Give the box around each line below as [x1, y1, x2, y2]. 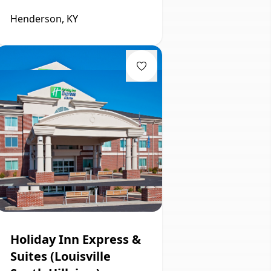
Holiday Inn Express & [10, 230, 141, 247]
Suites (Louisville [10, 247, 111, 264]
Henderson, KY [10, 11, 78, 25]
